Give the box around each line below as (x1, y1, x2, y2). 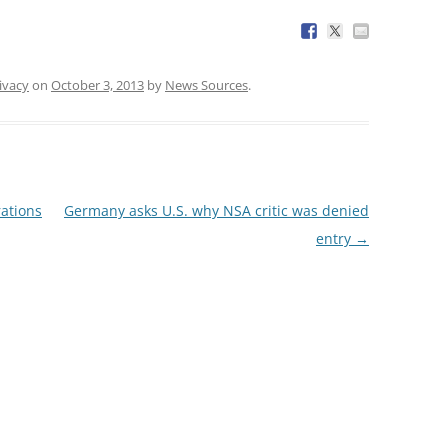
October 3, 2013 (51, 75, 144, 94)
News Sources (165, 75, 248, 94)
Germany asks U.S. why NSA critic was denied (63, 200, 369, 220)
